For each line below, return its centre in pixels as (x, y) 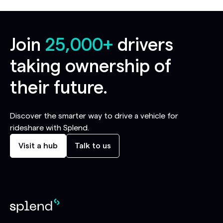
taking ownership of (91, 67)
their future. (59, 88)
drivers (143, 46)
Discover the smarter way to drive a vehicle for (94, 116)
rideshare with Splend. (50, 128)
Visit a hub (38, 146)
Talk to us (93, 146)
